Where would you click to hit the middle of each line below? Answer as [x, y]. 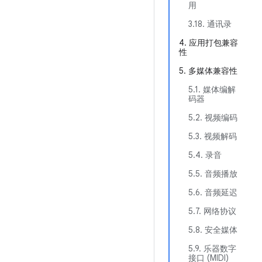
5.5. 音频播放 [213, 174]
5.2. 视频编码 [213, 118]
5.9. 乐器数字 [212, 249]
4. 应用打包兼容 [208, 43]
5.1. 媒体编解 [212, 89]
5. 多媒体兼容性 [208, 71]
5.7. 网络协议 [212, 211]
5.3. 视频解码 [213, 136]
